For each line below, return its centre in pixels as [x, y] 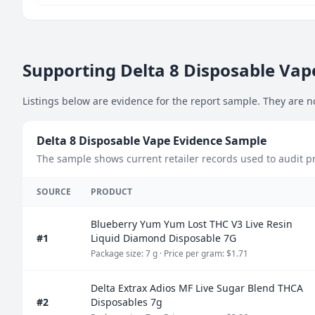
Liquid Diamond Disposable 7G [163, 238]
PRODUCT [111, 192]
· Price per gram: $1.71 [204, 253]
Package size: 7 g [124, 253]
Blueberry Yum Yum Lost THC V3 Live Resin [192, 224]
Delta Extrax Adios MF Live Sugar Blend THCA [197, 288]
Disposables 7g [127, 302]
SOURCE [54, 192]
